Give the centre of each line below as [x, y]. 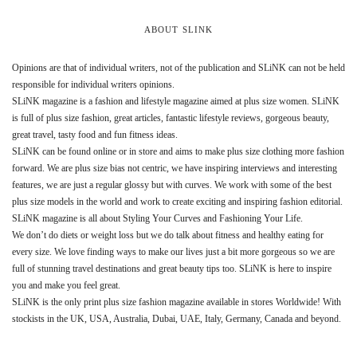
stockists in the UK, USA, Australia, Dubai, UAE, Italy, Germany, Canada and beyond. [177, 319]
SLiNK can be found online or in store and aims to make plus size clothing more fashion [178, 152]
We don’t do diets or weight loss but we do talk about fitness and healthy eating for [168, 235]
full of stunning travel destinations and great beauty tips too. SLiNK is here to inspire [172, 269]
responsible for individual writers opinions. [93, 85]
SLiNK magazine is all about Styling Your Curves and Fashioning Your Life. [157, 219]
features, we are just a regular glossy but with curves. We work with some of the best [172, 185]
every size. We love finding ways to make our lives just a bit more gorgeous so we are [173, 252]
